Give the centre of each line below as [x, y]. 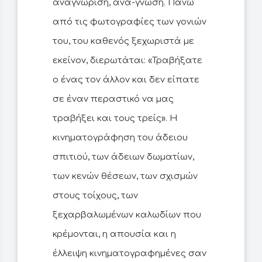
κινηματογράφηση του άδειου [120, 138]
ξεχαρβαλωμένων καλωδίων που [127, 215]
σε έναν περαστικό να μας [113, 99]
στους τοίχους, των [95, 196]
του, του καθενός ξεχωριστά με [123, 42]
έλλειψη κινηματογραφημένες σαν [130, 254]
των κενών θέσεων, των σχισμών [125, 177]
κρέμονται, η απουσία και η [114, 235]
